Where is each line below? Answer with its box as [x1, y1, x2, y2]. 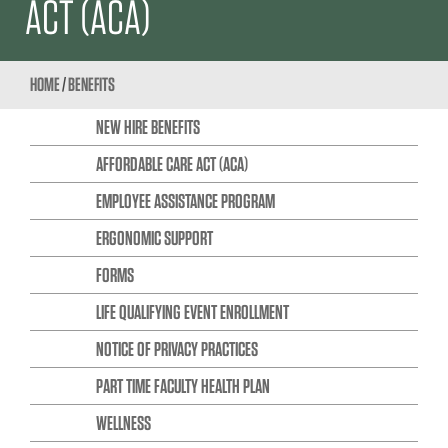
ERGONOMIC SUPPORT [95, 225, 213, 250]
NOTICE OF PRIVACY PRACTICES [95, 336, 258, 361]
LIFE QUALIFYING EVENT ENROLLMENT [95, 299, 289, 324]
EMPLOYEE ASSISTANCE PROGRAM [95, 188, 275, 213]
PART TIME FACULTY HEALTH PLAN [95, 373, 270, 398]
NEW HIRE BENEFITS [95, 114, 200, 139]
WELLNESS [95, 410, 151, 435]
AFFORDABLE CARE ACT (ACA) [95, 151, 248, 176]
